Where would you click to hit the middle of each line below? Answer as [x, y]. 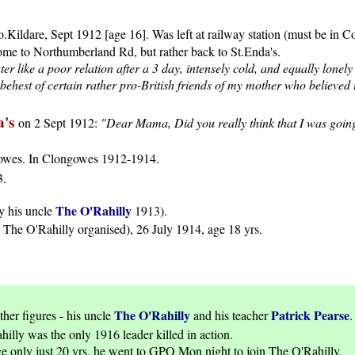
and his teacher [231, 315]
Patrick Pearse [310, 315]
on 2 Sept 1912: [59, 123]
